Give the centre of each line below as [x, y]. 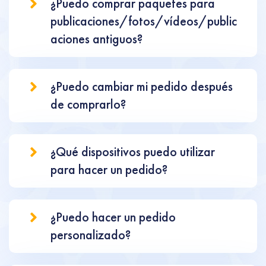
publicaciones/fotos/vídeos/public [144, 21]
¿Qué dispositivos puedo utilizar [133, 152]
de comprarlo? [88, 104]
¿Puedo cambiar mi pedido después [142, 86]
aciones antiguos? [96, 39]
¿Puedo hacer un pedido [113, 217]
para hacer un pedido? [109, 170]
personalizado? [91, 235]
